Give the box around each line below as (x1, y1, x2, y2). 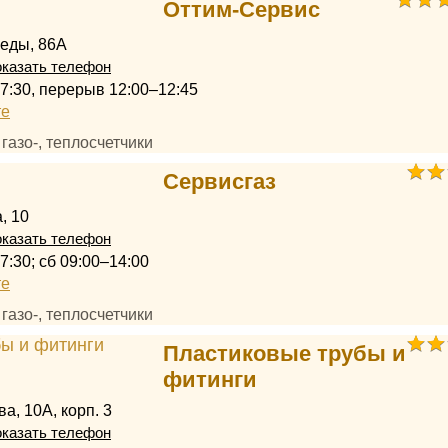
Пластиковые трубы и (162, 341, 406, 366)
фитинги (162, 367, 257, 392)
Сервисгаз (162, 169, 276, 194)
